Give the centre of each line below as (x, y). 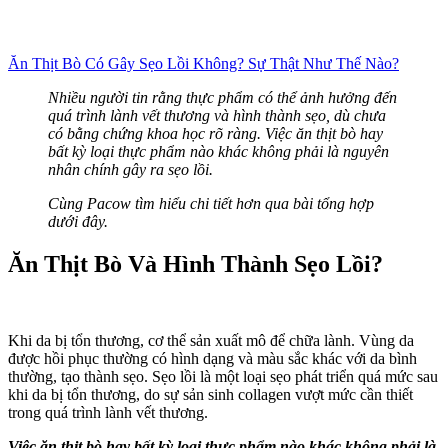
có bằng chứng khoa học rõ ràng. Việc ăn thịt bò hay (215, 133)
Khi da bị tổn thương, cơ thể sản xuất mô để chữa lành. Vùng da (211, 340)
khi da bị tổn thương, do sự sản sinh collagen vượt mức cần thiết (210, 394)
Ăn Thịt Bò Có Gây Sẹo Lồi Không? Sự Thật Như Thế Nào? (203, 63)
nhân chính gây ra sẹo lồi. (132, 169)
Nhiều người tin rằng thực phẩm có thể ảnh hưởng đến (222, 97)
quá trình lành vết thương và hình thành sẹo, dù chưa (217, 115)
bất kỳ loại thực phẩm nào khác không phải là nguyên (218, 151)
